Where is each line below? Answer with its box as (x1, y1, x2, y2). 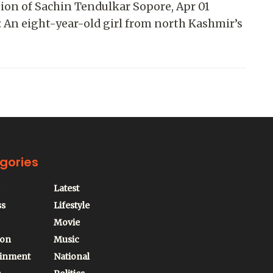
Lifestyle (53, 200, 90, 211)
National (53, 251, 90, 262)
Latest (53, 183, 79, 194)
